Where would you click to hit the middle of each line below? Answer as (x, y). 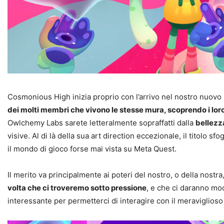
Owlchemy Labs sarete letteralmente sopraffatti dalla (101, 122)
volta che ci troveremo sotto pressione (77, 187)
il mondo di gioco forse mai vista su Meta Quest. (92, 148)
